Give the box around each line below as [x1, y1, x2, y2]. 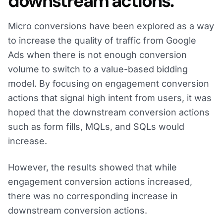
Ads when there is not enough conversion [8, 50, 187, 60]
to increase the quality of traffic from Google [8, 35, 196, 46]
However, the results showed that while [8, 162, 177, 173]
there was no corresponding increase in [8, 191, 178, 202]
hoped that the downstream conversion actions [8, 107, 210, 118]
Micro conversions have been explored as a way [8, 21, 214, 32]
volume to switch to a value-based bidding [8, 64, 188, 75]
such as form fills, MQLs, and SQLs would [8, 121, 184, 132]
